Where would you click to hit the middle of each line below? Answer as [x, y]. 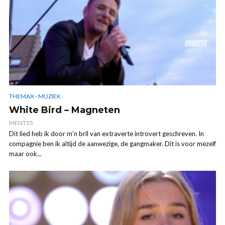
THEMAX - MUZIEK [35, 96]
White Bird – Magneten [65, 110]
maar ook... [25, 154]
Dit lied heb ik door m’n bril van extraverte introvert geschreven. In [106, 134]
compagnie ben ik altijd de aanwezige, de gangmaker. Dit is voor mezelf [113, 144]
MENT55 [21, 123]
